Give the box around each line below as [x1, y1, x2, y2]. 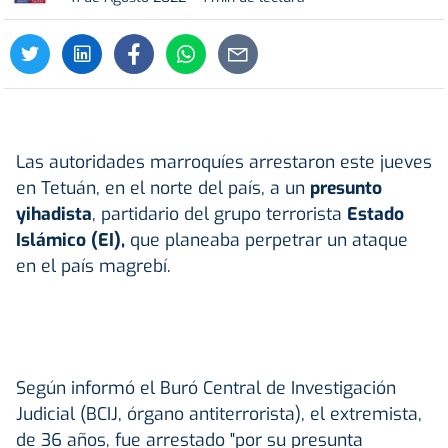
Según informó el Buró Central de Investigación [16, 375, 396, 400]
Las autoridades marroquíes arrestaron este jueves [16, 149, 432, 174]
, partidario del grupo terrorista [92, 201, 347, 226]
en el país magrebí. [16, 253, 171, 278]
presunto [310, 175, 382, 200]
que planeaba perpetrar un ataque [130, 227, 408, 252]
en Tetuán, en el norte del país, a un [16, 175, 310, 200]
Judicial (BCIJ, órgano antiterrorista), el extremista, [16, 401, 422, 426]
